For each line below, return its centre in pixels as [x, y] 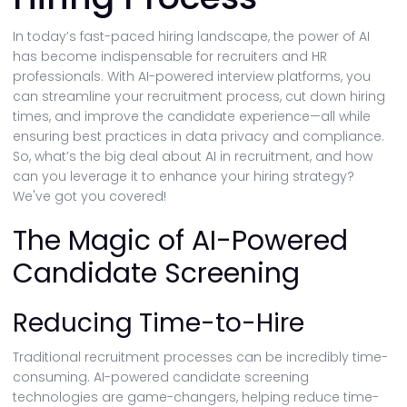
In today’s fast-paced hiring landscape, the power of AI [191, 36]
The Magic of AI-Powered [180, 241]
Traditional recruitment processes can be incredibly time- [200, 357]
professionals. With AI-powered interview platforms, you [192, 76]
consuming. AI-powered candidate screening [161, 377]
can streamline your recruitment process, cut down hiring [199, 96]
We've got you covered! [89, 196]
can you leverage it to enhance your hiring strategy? [184, 176]
